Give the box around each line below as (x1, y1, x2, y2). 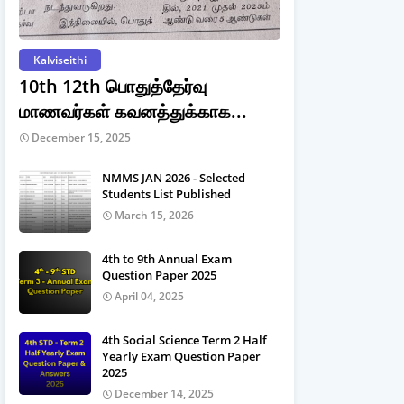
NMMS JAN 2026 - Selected (102, 170, 245, 186)
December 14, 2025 (115, 386, 214, 401)
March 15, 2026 (115, 207, 194, 223)
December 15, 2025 (32, 130, 131, 145)
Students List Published (102, 186, 231, 202)
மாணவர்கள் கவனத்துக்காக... (19, 99, 247, 124)
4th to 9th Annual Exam (102, 251, 232, 267)
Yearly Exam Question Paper (102, 348, 261, 364)
